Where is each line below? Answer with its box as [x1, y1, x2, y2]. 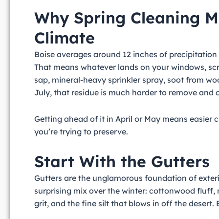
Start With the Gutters [34, 152, 210, 172]
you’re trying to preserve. [34, 127, 128, 137]
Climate [34, 28, 95, 48]
